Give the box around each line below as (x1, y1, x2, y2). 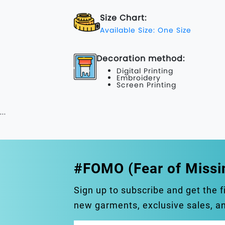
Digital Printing (117, 66, 173, 76)
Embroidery (117, 73, 161, 83)
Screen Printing (117, 80, 176, 90)
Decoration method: (96, 53, 185, 64)
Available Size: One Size (100, 25, 191, 35)
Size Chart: (100, 12, 147, 24)
